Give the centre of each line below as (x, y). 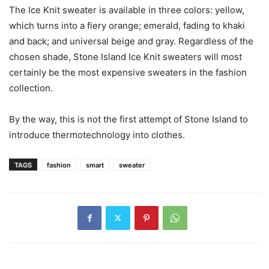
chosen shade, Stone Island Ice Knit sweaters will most (125, 56)
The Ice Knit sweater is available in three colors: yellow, (127, 10)
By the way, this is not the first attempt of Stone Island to (128, 119)
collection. (31, 88)
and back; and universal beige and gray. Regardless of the (131, 41)
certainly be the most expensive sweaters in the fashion (128, 72)
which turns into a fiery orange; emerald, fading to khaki (127, 25)
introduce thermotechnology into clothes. (97, 134)
